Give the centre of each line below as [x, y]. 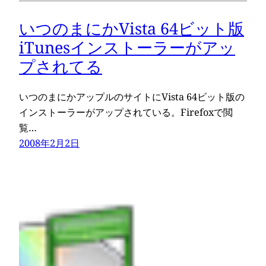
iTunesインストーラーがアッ [127, 47]
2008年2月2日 [49, 143]
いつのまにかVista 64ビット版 [132, 28]
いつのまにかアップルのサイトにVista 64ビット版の [132, 97]
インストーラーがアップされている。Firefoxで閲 [126, 113]
